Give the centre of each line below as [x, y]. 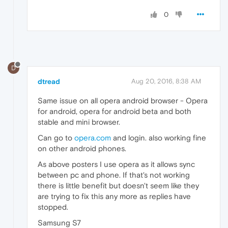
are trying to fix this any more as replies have [114, 196]
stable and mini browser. [79, 122]
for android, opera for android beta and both [115, 111]
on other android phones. [82, 148]
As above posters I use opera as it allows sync [116, 164]
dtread [49, 81]
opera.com [93, 137]
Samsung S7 [59, 222]
